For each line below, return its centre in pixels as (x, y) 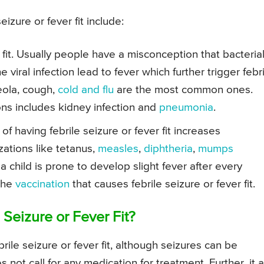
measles (118, 148)
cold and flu (87, 90)
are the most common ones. (185, 90)
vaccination (44, 184)
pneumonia (186, 107)
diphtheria (168, 148)
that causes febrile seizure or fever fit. (164, 184)
